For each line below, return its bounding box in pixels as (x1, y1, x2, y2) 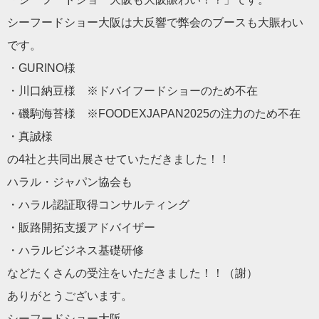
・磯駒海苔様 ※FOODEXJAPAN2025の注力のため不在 (7, 108, 300, 120)
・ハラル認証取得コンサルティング (7, 199, 189, 211)
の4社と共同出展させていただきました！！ (7, 153, 230, 165)
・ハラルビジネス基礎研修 (7, 244, 144, 256)
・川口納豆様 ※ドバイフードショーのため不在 (7, 85, 258, 97)
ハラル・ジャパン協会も (7, 176, 132, 188)
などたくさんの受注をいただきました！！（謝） (7, 267, 258, 279)
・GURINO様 (7, 62, 75, 74)
